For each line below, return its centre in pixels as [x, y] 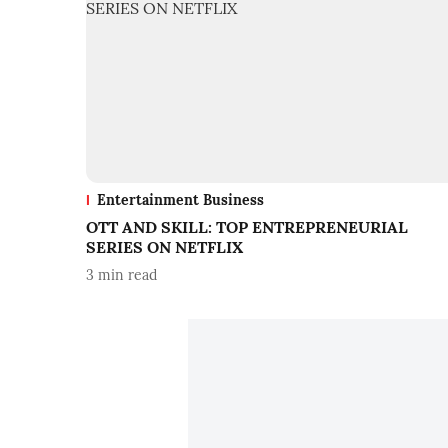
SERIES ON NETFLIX [164, 246]
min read [127, 274]
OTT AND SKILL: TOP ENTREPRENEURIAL [247, 226]
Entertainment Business [180, 199]
